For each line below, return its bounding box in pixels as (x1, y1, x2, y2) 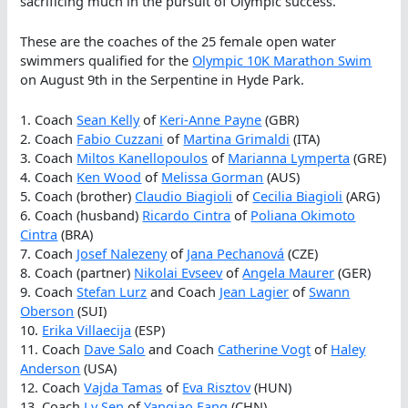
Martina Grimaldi (183, 129, 291, 148)
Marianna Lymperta (228, 148, 351, 168)
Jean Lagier (219, 282, 290, 301)
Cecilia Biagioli (252, 187, 343, 206)
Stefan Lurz (76, 282, 148, 301)
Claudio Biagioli (135, 187, 233, 206)
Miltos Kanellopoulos (76, 148, 209, 168)
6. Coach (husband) (20, 206, 143, 225)
